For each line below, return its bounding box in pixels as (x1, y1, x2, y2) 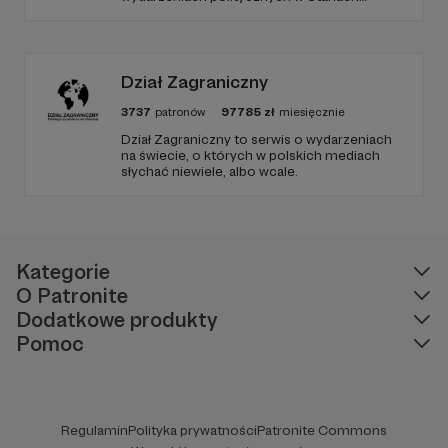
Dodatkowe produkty (16, 306, 218, 332)
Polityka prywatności (128, 421, 257, 438)
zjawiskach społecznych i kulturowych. (121, 19, 362, 36)
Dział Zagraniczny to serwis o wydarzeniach (121, 130, 392, 147)
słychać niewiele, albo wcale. (121, 162, 298, 179)
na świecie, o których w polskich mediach (121, 146, 380, 163)
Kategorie (16, 258, 110, 284)
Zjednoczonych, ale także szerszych (121, 3, 349, 20)
